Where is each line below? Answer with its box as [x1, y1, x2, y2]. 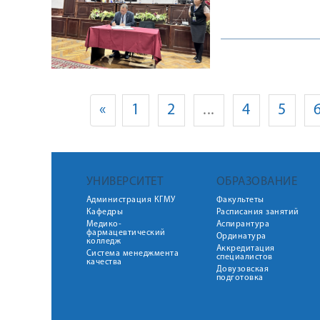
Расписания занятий [216, 208, 299, 216]
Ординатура [216, 232, 266, 241]
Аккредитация [216, 244, 275, 253]
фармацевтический [86, 229, 166, 237]
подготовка [216, 274, 264, 282]
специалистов [216, 253, 273, 261]
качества [86, 258, 122, 266]
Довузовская [216, 265, 269, 274]
